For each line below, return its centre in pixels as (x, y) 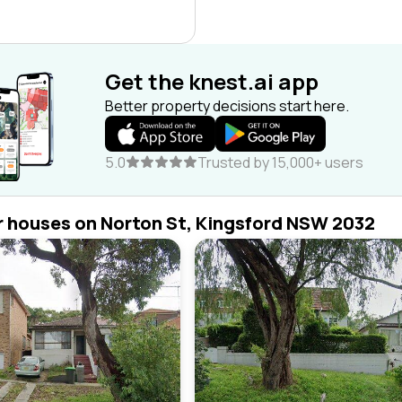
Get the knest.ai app (212, 81)
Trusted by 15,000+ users (280, 162)
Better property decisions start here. (227, 106)
